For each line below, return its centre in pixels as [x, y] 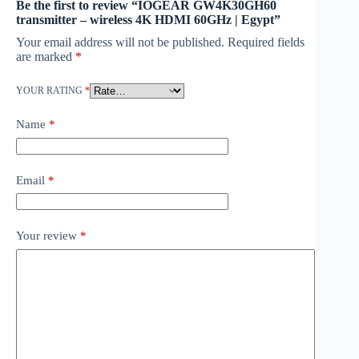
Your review [48, 236]
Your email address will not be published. [120, 42]
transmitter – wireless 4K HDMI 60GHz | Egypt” [148, 20]
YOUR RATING [50, 91]
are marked [46, 57]
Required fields [266, 42]
